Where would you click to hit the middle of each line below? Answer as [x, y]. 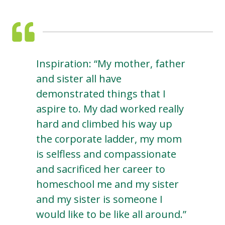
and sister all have [79, 79]
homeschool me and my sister [107, 184]
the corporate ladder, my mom [109, 139]
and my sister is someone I [99, 199]
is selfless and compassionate [106, 154]
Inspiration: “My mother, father [111, 64]
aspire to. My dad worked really [110, 109]
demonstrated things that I [101, 94]
